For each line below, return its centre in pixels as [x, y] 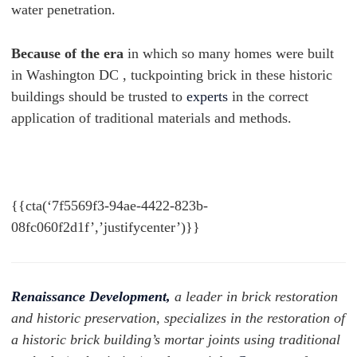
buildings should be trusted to [99, 96]
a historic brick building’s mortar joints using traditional [176, 340]
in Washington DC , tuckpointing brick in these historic [172, 75]
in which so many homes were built [229, 53]
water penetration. [65, 10]
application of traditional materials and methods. [151, 118]
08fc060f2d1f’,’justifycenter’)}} [106, 227]
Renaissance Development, [91, 297]
